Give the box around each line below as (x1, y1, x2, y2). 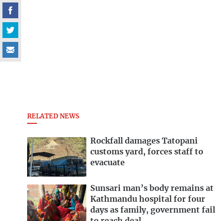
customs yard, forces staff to (90, 148, 203, 156)
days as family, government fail (90, 206, 215, 214)
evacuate (90, 159, 125, 167)
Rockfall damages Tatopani (90, 137, 198, 146)
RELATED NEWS (27, 113, 79, 120)
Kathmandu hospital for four (90, 195, 205, 203)
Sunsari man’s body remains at (90, 184, 214, 192)
